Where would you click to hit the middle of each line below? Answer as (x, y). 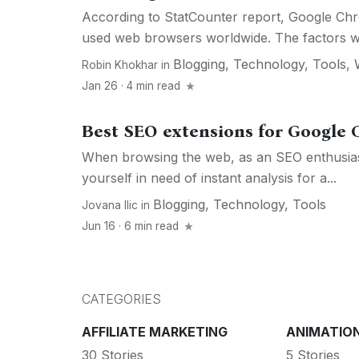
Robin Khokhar (120, 65)
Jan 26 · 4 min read (133, 86)
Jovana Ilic (110, 206)
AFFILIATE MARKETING (155, 332)
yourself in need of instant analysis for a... (209, 178)
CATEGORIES (121, 299)
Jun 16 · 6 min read (132, 226)
